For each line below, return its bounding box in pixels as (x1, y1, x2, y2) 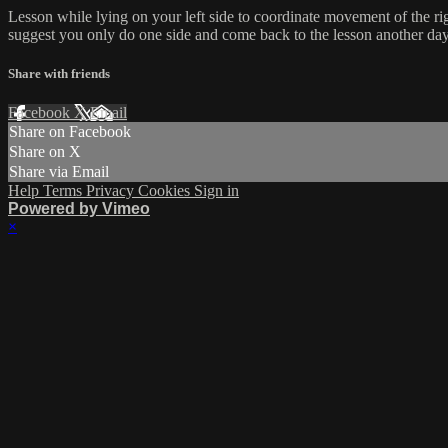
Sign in (194, 182, 239, 200)
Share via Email (9, 163, 109, 181)
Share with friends (8, 66, 110, 82)
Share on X (9, 143, 81, 161)
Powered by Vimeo (8, 200, 150, 218)
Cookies (138, 182, 194, 200)
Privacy (86, 182, 138, 200)
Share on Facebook (9, 123, 131, 141)
